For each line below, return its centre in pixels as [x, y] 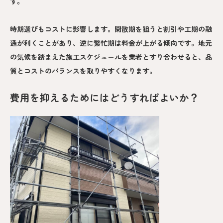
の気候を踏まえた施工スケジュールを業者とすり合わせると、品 [111, 56]
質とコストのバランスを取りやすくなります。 [83, 70]
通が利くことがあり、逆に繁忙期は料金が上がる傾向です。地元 [111, 43]
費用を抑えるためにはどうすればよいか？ [105, 97]
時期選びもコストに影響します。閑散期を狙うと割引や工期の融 [111, 29]
